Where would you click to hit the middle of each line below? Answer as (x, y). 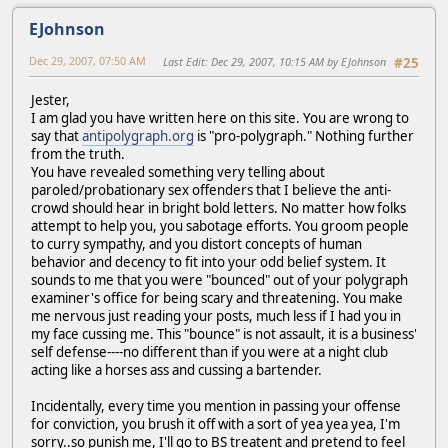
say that (56, 135)
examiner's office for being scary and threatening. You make (217, 297)
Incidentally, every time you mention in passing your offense (216, 405)
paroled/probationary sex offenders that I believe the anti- (211, 189)
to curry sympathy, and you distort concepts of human (196, 243)
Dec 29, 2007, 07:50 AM (87, 61)
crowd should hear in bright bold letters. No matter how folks (218, 207)
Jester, (50, 99)
